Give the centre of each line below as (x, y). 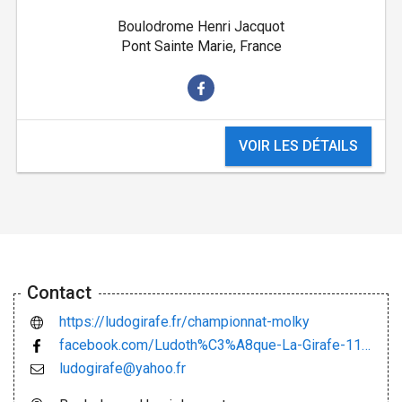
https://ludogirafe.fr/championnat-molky (184, 321)
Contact (59, 292)
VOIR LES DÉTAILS (299, 146)
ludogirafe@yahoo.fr (122, 368)
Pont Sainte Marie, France (201, 47)
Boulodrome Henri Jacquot (201, 27)
